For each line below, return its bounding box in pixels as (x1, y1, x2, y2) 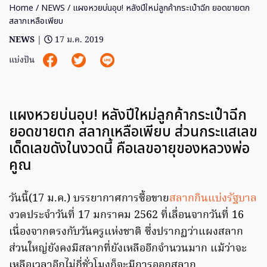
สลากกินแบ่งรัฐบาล (169, 190, 257, 208)
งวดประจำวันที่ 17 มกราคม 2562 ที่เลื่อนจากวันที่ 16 (9, 207, 244, 225)
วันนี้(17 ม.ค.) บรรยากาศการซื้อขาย (9, 190, 169, 208)
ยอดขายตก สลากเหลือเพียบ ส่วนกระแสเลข (9, 122, 257, 144)
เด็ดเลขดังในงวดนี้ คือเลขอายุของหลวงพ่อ (9, 138, 250, 160)
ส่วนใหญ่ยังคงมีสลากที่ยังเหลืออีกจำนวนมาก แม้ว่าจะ (9, 240, 247, 258)
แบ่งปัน (9, 54, 37, 68)
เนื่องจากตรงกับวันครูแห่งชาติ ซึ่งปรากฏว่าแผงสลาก (9, 223, 243, 241)
